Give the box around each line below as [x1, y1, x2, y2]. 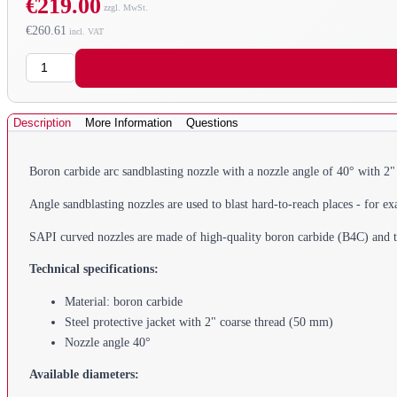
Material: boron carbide [65, 294, 183, 308]
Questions [186, 115, 238, 129]
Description [13, 115, 71, 129]
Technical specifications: [29, 262, 159, 276]
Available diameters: [29, 368, 139, 382]
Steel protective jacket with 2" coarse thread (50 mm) [65, 315, 333, 329]
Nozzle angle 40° [65, 335, 151, 349]
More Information [85, 115, 172, 129]
